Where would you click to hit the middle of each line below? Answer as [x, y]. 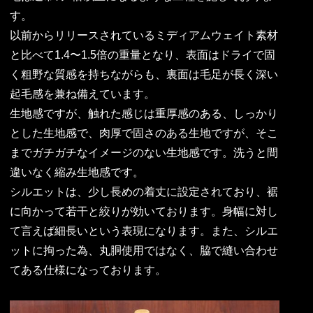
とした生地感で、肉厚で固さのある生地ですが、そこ [144, 133]
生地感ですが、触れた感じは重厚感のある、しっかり [144, 113]
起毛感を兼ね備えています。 [82, 94]
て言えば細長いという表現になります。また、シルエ [144, 231]
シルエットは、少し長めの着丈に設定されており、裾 [144, 191]
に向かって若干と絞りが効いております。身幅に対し [144, 211]
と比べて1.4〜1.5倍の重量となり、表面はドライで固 [142, 54]
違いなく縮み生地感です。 [77, 172]
